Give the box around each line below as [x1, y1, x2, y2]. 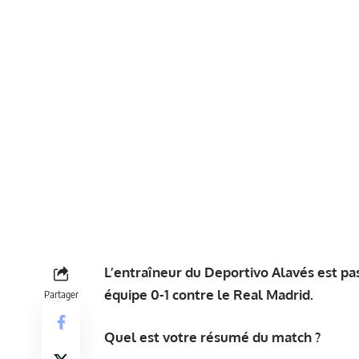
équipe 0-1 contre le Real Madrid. [104, 285, 313, 303]
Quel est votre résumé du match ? [104, 329, 321, 346]
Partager [43, 287, 79, 301]
